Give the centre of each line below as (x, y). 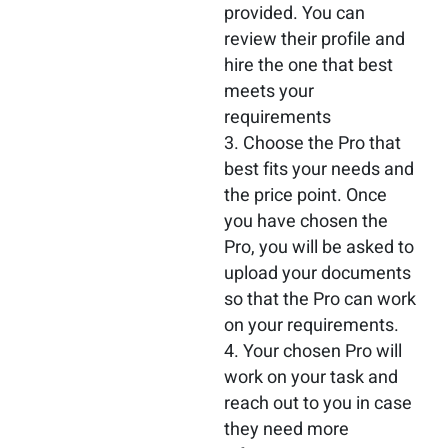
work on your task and (311, 377)
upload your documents (317, 273)
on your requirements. (311, 325)
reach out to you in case (318, 403)
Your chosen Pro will (322, 351)
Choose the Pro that (322, 143)
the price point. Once (305, 195)
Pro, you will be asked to (319, 247)
